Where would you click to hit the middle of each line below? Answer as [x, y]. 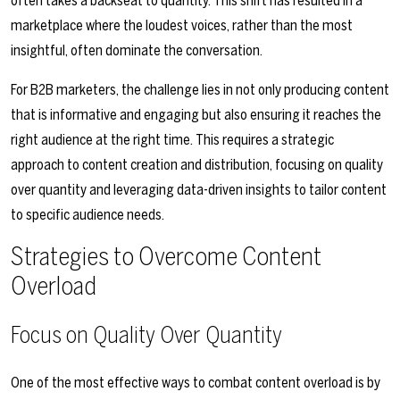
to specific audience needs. [87, 215]
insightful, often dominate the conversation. [137, 51]
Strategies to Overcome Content [166, 257]
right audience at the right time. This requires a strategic [172, 140]
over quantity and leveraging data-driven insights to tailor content [199, 190]
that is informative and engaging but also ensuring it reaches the [196, 115]
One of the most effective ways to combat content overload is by [196, 383]
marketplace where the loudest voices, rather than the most [182, 26]
